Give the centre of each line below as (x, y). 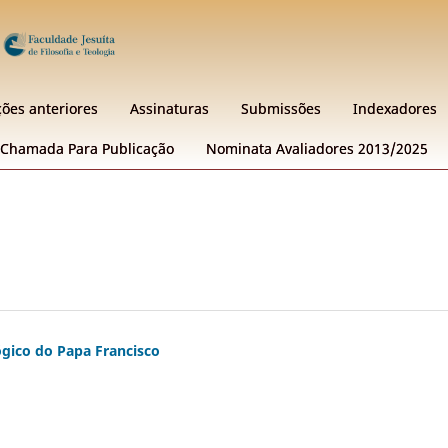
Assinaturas (169, 108)
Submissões (281, 108)
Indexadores (395, 108)
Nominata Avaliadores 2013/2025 (317, 148)
